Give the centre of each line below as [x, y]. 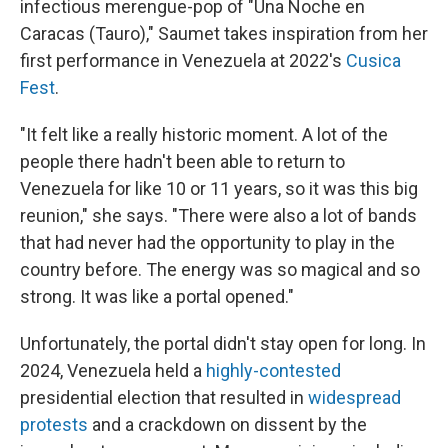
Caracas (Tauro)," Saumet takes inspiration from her [224, 33]
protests [54, 424]
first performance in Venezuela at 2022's [183, 60]
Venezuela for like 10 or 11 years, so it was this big [219, 188]
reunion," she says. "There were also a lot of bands [218, 215]
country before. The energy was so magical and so [220, 269]
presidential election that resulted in [164, 397]
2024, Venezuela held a [113, 370]
